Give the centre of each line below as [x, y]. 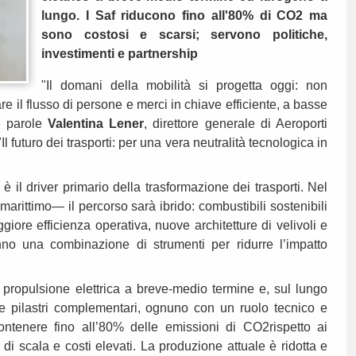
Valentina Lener [96, 124]
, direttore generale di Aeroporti [236, 124]
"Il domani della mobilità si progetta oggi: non [184, 86]
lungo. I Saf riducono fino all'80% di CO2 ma [184, 16]
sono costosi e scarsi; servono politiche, [184, 35]
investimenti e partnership [120, 54]
